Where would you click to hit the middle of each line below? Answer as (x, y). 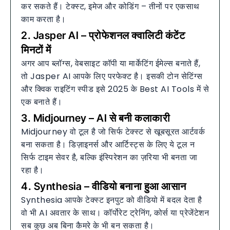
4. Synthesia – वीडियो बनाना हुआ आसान (104, 186)
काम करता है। (44, 19)
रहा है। (33, 170)
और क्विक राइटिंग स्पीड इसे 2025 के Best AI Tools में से (115, 89)
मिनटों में (36, 50)
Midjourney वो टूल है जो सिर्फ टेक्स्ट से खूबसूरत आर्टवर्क (113, 131)
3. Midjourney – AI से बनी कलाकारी (95, 118)
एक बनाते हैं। (42, 102)
